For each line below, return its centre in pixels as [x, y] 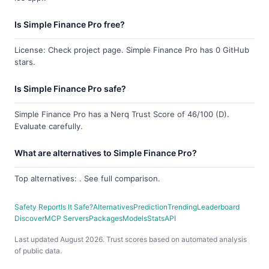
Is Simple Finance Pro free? [70, 24]
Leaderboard [218, 207]
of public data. [38, 251]
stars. [25, 62]
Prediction [150, 207]
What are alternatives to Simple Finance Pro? [106, 153]
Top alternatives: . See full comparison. [87, 178]
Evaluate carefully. [49, 126]
